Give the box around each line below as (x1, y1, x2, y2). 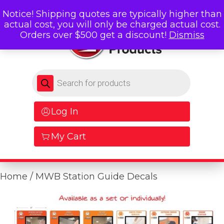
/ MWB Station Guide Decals (27, 171, 157, 182)
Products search (31, 69, 102, 79)
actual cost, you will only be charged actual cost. (3, 19, 220, 30)
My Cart (51, 131, 86, 142)
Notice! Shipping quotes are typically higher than (2, 8, 222, 19)
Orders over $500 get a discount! (19, 29, 169, 40)
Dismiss (168, 29, 204, 40)
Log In (51, 106, 78, 117)
